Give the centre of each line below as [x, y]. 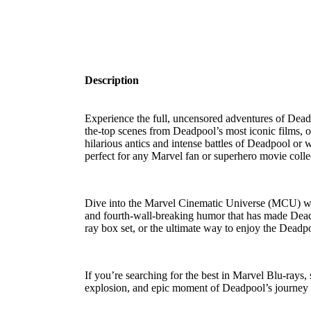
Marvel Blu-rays [268, 276]
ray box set [109, 228]
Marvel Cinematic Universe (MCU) [222, 203]
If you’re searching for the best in [159, 276]
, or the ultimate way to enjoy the [206, 228]
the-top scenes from [129, 131]
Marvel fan [175, 156]
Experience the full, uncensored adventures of [186, 119]
